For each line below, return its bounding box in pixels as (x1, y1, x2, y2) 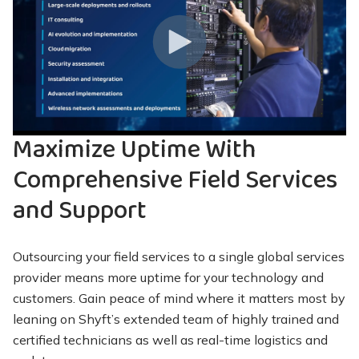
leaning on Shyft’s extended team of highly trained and (13, 310, 339, 327)
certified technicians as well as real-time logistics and (13, 331, 328, 348)
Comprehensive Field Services (13, 159, 337, 201)
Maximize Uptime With (13, 129, 256, 171)
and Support (13, 190, 156, 232)
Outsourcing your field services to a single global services (13, 248, 345, 264)
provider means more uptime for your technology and (13, 268, 324, 285)
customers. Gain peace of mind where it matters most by (13, 289, 345, 306)
